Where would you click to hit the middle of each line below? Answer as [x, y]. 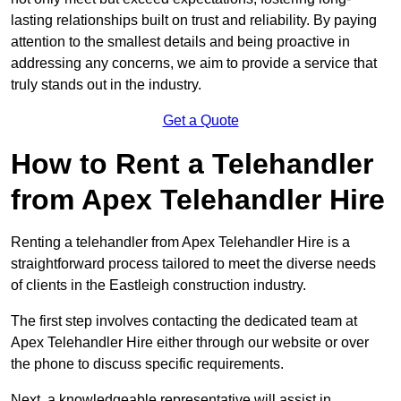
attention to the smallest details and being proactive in [180, 42]
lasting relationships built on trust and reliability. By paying [194, 21]
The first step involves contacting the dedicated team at [184, 321]
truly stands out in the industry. [106, 85]
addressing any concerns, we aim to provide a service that [194, 64]
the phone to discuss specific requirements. [147, 364]
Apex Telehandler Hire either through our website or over [190, 343]
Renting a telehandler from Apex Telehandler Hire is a [180, 243]
